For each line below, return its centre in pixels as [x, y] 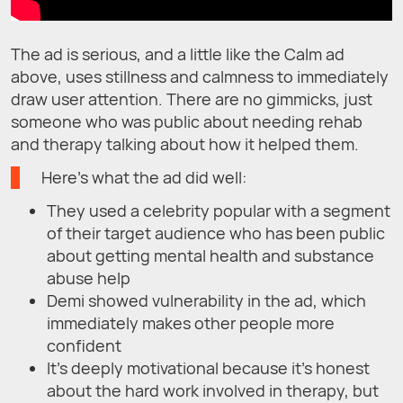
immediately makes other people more [191, 322]
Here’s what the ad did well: [144, 177]
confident [84, 345]
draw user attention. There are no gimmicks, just [192, 99]
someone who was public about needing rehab [187, 121]
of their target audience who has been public [216, 233]
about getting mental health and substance [210, 255]
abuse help [89, 278]
